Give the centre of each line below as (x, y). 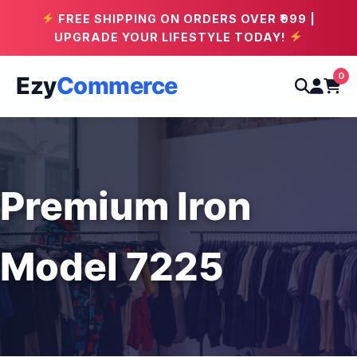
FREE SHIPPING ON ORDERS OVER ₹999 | (185, 19)
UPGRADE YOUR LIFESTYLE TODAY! (172, 37)
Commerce (117, 86)
